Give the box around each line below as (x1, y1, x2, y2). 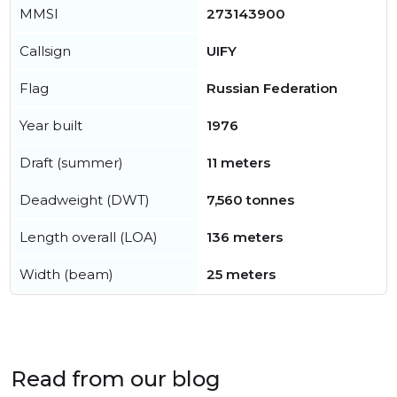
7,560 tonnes (206, 191, 294, 208)
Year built (19, 117, 82, 134)
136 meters (206, 229, 283, 245)
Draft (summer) (19, 154, 123, 171)
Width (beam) (19, 266, 113, 283)
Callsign (19, 43, 71, 59)
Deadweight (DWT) (19, 191, 150, 208)
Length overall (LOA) (19, 229, 158, 245)
